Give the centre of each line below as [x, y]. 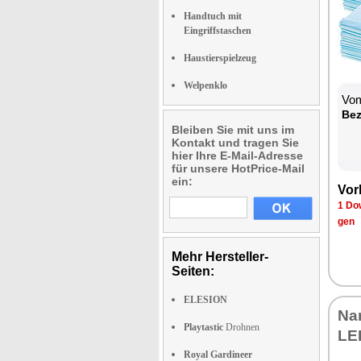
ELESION [205, 299]
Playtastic [203, 327]
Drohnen [241, 327]
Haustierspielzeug [220, 58]
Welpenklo [205, 85]
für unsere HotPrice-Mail [238, 168]
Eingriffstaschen [218, 30]
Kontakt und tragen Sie [235, 142]
